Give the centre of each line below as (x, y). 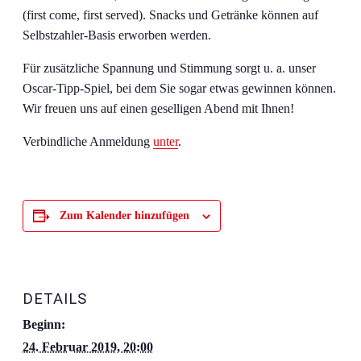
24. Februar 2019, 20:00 (88, 347)
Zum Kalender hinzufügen (124, 216)
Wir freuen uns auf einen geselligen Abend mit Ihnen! (158, 109)
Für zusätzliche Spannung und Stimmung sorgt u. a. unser (169, 68)
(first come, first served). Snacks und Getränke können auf (170, 15)
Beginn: (44, 324)
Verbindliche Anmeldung (88, 142)
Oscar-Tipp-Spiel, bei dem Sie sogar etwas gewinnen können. (179, 89)
